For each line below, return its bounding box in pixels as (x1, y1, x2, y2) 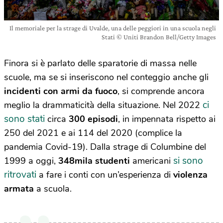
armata (4, 182, 34, 195)
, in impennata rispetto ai (118, 112, 216, 125)
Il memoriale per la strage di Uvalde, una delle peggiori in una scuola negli (9, 23, 216, 32)
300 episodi (69, 112, 118, 125)
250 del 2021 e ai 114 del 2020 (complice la (4, 126, 182, 139)
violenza (173, 168, 208, 181)
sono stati (4, 112, 45, 125)
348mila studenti (58, 154, 130, 167)
